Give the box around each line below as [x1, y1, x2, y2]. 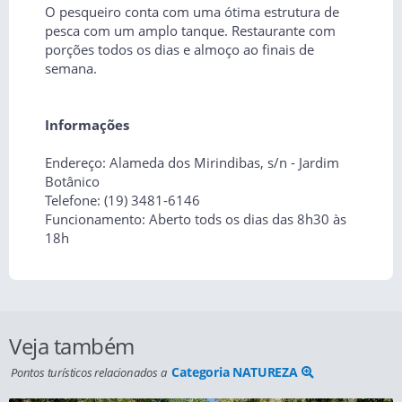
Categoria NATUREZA [171, 363, 301, 380]
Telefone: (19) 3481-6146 [45, 191, 200, 209]
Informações [45, 116, 129, 134]
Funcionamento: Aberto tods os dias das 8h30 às [45, 210, 346, 228]
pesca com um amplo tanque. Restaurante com [45, 22, 336, 39]
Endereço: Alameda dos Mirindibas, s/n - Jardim [45, 153, 339, 171]
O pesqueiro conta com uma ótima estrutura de [45, 3, 339, 21]
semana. [45, 59, 97, 77]
